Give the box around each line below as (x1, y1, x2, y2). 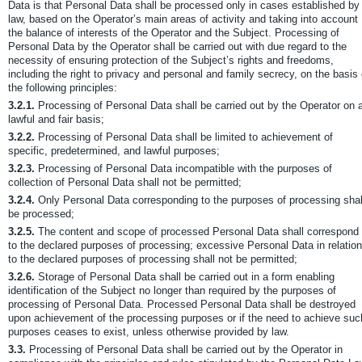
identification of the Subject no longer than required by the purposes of (8, 284, 336, 297)
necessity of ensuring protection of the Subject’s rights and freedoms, (8, 54, 334, 66)
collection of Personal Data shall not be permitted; (8, 176, 242, 188)
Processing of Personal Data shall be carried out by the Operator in (26, 343, 343, 356)
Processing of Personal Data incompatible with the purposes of (35, 162, 332, 175)
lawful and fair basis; (8, 113, 104, 125)
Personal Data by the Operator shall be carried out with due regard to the (8, 40, 347, 53)
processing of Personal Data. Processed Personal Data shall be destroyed (8, 298, 356, 310)
